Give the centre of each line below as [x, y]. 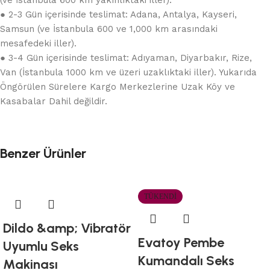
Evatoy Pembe [181, 242]
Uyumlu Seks [41, 246]
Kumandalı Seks [186, 260]
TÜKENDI [160, 196]
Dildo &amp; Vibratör [67, 228]
